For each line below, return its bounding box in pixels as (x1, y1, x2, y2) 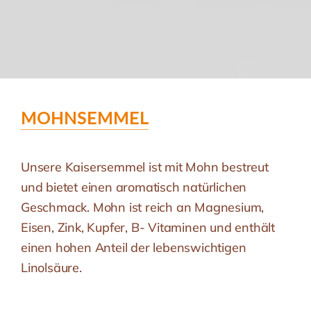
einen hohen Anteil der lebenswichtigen (21, 239, 246, 255)
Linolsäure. (21, 259, 82, 276)
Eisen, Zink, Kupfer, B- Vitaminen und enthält (21, 219, 275, 235)
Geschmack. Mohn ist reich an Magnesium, (21, 199, 264, 215)
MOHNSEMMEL (21, 107, 149, 128)
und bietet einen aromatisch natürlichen (21, 178, 247, 195)
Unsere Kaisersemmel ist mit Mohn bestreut (21, 158, 269, 175)
